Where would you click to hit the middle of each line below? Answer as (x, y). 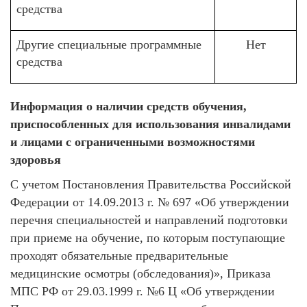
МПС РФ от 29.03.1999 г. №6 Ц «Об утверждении (143, 291)
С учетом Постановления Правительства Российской (151, 184)
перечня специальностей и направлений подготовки (149, 220)
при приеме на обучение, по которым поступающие (148, 238)
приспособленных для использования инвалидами (150, 124)
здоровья (36, 160)
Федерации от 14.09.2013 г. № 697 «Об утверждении (150, 202)
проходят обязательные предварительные (119, 256)
